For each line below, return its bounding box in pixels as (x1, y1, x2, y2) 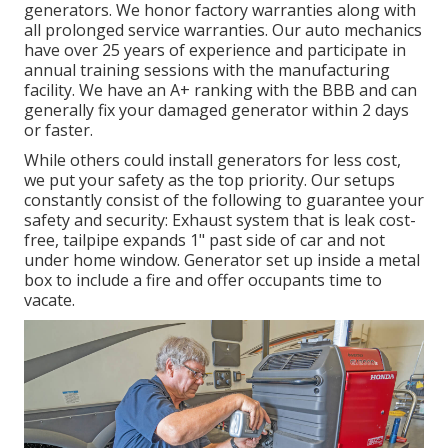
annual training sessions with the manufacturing (24, 59, 390, 82)
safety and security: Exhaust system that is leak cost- (24, 209, 416, 232)
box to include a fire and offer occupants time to (24, 269, 382, 292)
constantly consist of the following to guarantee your (24, 189, 424, 212)
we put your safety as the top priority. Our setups (24, 169, 395, 192)
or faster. (24, 119, 93, 142)
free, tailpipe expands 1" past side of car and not (24, 229, 385, 252)
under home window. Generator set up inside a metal (24, 249, 420, 272)
